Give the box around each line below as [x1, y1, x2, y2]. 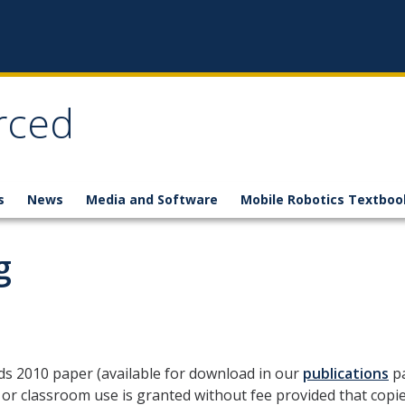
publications [303, 363, 389, 383]
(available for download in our [97, 363, 303, 383]
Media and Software [86, 191, 218, 208]
